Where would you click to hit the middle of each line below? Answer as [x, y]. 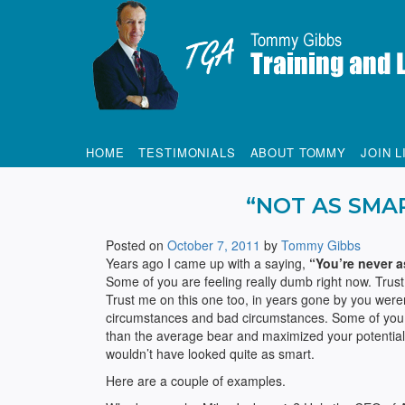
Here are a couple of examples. [196, 381]
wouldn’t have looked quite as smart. [210, 353]
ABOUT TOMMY [298, 152]
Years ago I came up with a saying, [207, 263]
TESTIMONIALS [187, 152]
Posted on [137, 245]
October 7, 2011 [214, 245]
